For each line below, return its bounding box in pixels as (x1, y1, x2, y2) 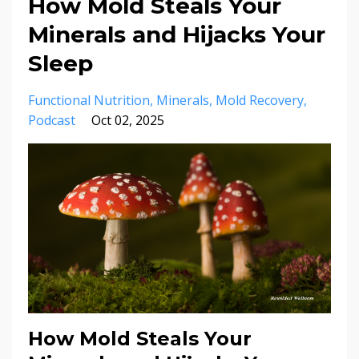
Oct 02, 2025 (91, 111, 164, 129)
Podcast (28, 111, 75, 129)
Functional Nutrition (28, 91, 150, 109)
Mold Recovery (216, 91, 304, 109)
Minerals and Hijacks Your (28, 20, 325, 48)
